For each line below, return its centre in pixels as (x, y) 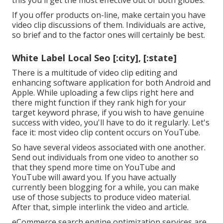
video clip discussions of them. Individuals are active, (109, 25)
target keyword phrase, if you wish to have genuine (108, 113)
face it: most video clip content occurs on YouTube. (106, 133)
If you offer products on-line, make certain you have (109, 15)
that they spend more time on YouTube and (94, 167)
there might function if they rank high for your (99, 103)
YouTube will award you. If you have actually (94, 177)
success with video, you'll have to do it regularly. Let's (111, 123)
